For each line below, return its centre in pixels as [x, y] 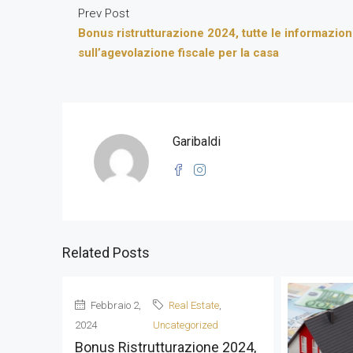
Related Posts [106, 253]
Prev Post [104, 13]
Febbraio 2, [115, 305]
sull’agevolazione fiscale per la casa [178, 53]
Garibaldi [197, 141]
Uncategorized [185, 325]
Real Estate [193, 305]
